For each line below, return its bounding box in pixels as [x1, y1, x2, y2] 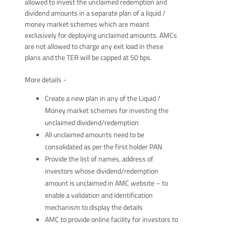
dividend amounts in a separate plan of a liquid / [24, 7, 165, 19]
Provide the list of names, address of [44, 153, 153, 165]
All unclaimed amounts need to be [44, 129, 144, 141]
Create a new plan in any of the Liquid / [44, 93, 160, 104]
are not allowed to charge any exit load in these [24, 40, 163, 52]
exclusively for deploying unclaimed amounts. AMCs [24, 29, 177, 41]
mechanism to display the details [44, 202, 143, 213]
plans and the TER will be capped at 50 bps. [24, 51, 152, 63]
